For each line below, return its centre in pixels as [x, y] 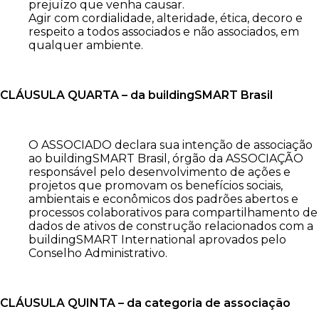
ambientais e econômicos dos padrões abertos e [163, 199]
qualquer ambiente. [86, 45]
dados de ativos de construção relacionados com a [171, 226]
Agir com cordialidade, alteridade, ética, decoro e [166, 18]
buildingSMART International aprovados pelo [157, 239]
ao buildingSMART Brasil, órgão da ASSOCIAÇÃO [166, 158]
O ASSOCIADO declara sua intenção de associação [171, 145]
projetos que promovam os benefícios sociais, [156, 185]
